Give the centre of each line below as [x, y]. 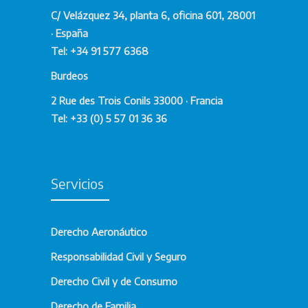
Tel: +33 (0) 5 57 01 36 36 [109, 118]
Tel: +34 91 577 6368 [100, 51]
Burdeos [69, 75]
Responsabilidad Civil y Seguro [119, 256]
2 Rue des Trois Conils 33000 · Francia [137, 100]
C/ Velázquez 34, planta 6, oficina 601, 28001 [153, 15]
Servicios [77, 183]
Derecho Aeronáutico [99, 231]
